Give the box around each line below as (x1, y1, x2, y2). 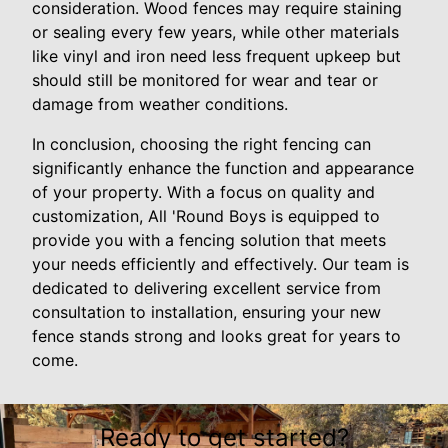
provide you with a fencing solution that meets (32, 230, 386, 251)
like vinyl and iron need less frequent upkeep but (32, 46, 401, 67)
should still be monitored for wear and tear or (32, 70, 378, 91)
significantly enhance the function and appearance (32, 158, 414, 179)
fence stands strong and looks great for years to (32, 326, 401, 347)
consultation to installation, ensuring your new (32, 302, 381, 323)
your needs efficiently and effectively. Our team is (32, 254, 409, 275)
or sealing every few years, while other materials (32, 22, 399, 43)
